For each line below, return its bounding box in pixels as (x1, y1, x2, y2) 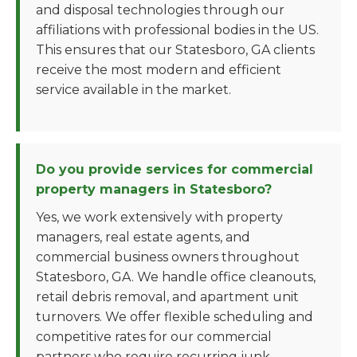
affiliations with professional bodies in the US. (36, 22, 319, 37)
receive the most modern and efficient (36, 62, 281, 77)
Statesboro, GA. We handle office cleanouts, (36, 269, 316, 284)
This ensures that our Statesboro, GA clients (36, 42, 315, 57)
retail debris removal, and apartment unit (36, 289, 299, 304)
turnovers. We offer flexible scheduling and (36, 309, 313, 324)
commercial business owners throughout (36, 249, 300, 265)
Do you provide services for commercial (36, 162, 313, 177)
